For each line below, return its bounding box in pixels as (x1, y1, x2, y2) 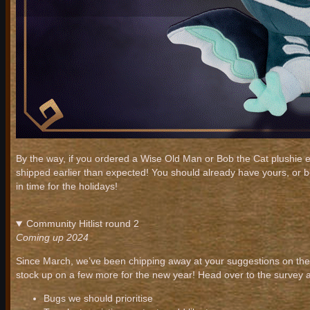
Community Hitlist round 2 (26, 218, 139, 230)
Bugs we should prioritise (44, 293, 153, 304)
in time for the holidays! (16, 181, 118, 192)
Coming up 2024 (16, 232, 89, 244)
